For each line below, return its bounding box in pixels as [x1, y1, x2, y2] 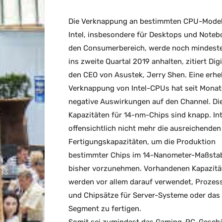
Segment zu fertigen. [68, 204, 141, 214]
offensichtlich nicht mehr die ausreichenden [68, 124, 221, 133]
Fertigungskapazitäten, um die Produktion [68, 137, 216, 147]
